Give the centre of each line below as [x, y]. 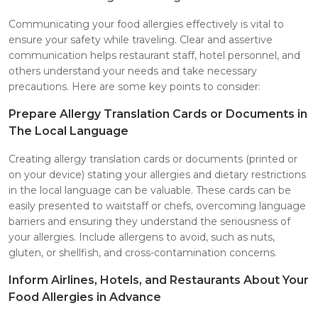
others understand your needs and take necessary [133, 71]
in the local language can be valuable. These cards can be [150, 190]
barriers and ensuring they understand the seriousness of [149, 221]
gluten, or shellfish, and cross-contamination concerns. [143, 252]
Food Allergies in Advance [85, 297]
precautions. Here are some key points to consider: [135, 86]
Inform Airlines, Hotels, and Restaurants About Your [159, 280]
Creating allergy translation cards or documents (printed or [153, 159]
